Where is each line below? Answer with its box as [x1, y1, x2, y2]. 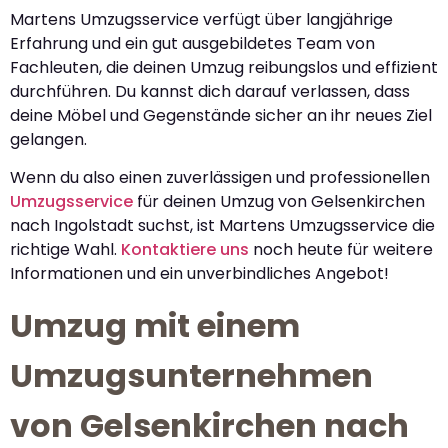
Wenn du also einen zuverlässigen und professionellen [10, 166, 430, 190]
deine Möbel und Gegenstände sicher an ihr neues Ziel [10, 103, 432, 127]
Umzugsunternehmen [10, 352, 373, 398]
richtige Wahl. [10, 238, 121, 262]
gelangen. [10, 127, 87, 151]
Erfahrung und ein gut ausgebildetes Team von [10, 31, 375, 55]
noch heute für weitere [249, 238, 433, 262]
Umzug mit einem [10, 302, 300, 348]
